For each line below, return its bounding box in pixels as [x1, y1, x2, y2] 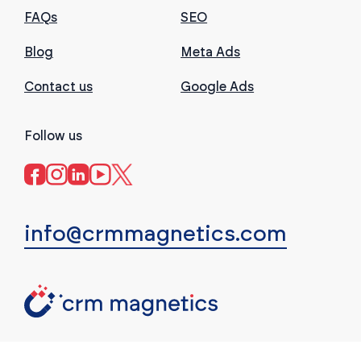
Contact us [24, 79, 93, 94]
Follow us [24, 128, 82, 143]
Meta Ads [180, 44, 241, 60]
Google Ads [180, 79, 255, 94]
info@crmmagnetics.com [24, 220, 287, 247]
